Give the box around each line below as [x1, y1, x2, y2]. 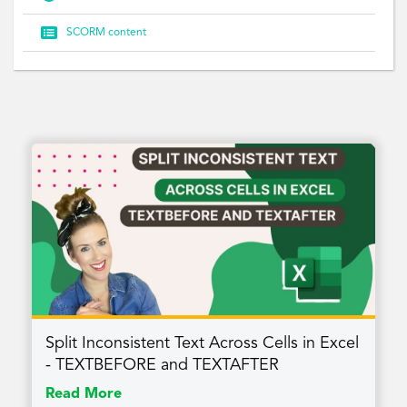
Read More [45, 387, 122, 402]
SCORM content [66, 26, 146, 38]
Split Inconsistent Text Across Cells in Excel [45, 335, 359, 352]
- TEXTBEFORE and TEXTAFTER [45, 357, 279, 374]
